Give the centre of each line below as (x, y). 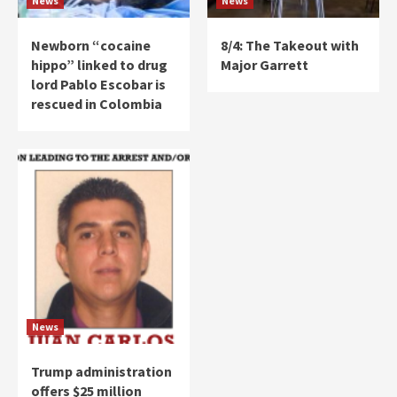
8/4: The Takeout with (290, 45)
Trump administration (101, 371)
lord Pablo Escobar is (98, 84)
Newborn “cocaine (91, 45)
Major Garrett (265, 64)
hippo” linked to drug (99, 64)
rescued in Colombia (97, 103)
